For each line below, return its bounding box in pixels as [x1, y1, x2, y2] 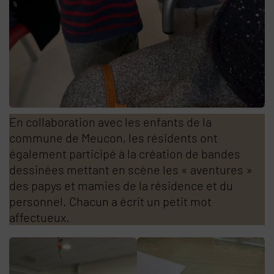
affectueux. [9, 210, 70, 225]
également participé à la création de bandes [9, 146, 240, 161]
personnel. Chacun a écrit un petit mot [9, 194, 212, 209]
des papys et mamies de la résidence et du [9, 178, 233, 193]
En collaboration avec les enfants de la [9, 114, 212, 130]
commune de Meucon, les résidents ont [9, 130, 218, 146]
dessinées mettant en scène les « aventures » [9, 162, 253, 177]
